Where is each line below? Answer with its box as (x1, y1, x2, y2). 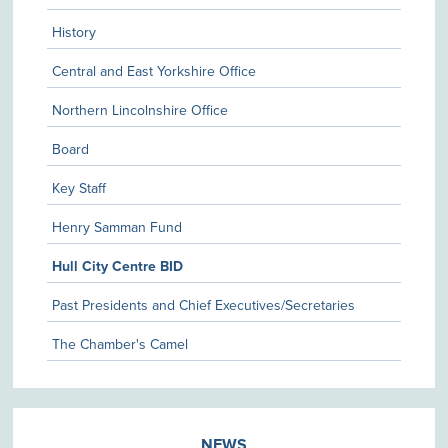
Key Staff (52, 180, 107, 197)
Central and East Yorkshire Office (52, 63, 257, 80)
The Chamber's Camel (52, 336, 189, 353)
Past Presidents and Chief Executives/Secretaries (52, 297, 356, 314)
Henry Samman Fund (52, 219, 183, 236)
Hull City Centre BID (52, 258, 184, 275)
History (52, 24, 97, 41)
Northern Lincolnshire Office (52, 102, 229, 119)
